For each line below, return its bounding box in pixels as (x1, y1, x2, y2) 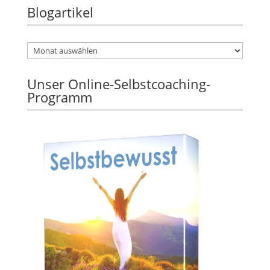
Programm (27, 87, 92, 106)
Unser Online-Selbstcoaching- (27, 74, 210, 93)
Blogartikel (27, 2, 93, 21)
